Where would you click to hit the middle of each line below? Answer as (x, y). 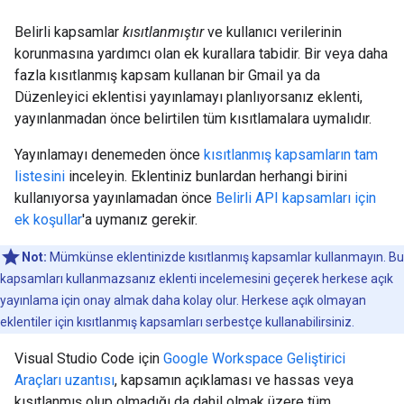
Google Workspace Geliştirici (254, 358)
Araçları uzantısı (64, 380)
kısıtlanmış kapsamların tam (291, 155)
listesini (40, 176)
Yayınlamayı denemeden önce (109, 155)
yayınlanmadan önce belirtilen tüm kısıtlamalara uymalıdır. (193, 119)
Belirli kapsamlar (69, 32)
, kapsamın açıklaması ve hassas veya (234, 380)
